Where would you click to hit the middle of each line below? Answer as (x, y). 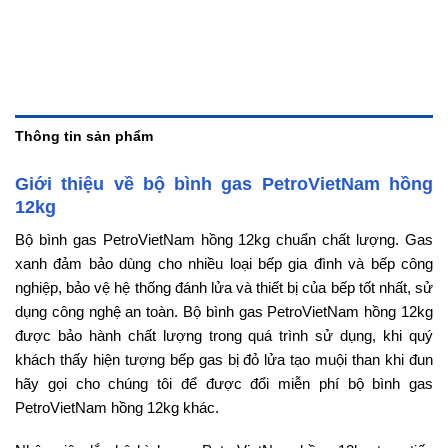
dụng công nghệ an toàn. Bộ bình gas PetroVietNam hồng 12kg (224, 311)
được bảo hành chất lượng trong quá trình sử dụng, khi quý (224, 335)
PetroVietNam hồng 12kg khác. (117, 407)
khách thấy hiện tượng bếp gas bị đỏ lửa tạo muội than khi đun (224, 359)
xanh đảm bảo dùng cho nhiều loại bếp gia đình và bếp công (224, 263)
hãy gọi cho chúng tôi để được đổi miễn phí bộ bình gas (224, 383)
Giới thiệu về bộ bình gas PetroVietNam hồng (224, 183)
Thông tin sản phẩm (84, 135)
